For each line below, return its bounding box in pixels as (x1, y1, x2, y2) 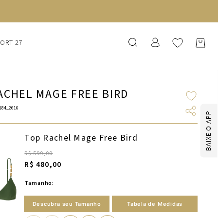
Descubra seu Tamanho (32, 200, 102, 208)
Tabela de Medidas (127, 200, 183, 208)
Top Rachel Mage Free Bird (24, 132, 138, 145)
